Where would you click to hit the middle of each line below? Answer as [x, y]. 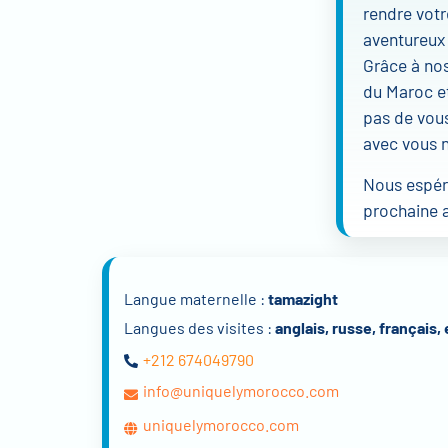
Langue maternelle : [196, 299]
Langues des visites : [199, 328]
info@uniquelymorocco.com [241, 391]
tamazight [303, 299]
